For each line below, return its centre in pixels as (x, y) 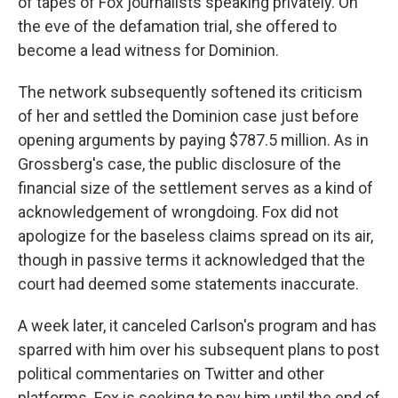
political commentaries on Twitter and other (171, 373)
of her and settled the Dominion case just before (188, 115)
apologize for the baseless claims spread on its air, (195, 235)
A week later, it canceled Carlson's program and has (197, 325)
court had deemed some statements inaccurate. (188, 283)
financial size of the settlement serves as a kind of (195, 187)
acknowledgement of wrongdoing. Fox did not (178, 211)
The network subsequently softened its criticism (190, 92)
